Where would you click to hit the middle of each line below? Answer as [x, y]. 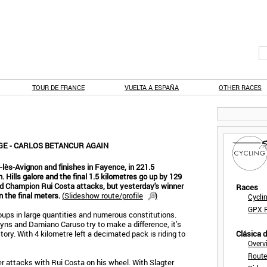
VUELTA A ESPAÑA [151, 87]
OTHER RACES [240, 87]
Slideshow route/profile [104, 195]
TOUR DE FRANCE [58, 87]
